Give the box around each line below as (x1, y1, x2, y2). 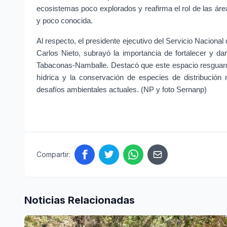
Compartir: (36, 150, 70, 159)
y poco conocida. (36, 17, 93, 25)
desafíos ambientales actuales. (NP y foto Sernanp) (36, 86, 207, 94)
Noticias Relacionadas (24, 194, 135, 207)
